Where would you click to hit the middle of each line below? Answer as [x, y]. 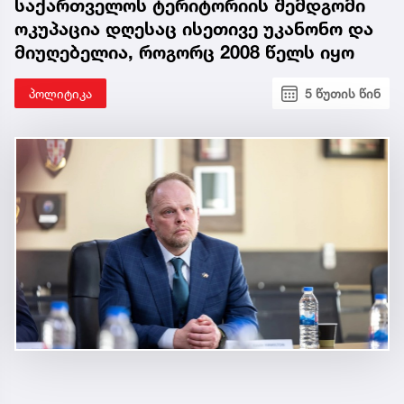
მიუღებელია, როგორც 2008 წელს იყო [184, 53]
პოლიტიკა [60, 94]
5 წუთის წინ [343, 94]
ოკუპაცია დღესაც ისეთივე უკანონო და [194, 29]
